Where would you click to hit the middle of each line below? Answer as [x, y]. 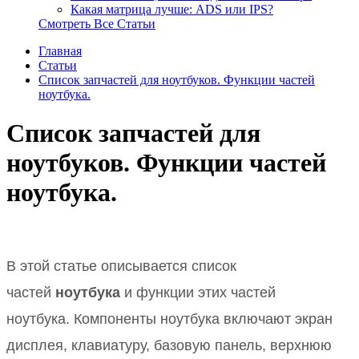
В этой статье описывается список [121, 266]
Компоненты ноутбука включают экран [203, 319]
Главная [60, 51]
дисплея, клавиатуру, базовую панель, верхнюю [169, 346]
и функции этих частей [198, 293]
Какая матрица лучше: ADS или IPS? [172, 9]
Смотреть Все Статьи [97, 24]
